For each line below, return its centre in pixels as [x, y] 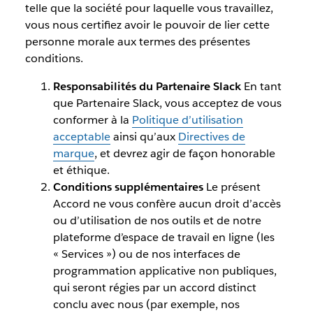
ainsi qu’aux [144, 137]
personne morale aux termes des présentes [137, 42]
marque [73, 154]
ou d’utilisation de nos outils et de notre [157, 221]
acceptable [81, 137]
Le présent [233, 187]
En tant [262, 87]
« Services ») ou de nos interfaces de [146, 254]
